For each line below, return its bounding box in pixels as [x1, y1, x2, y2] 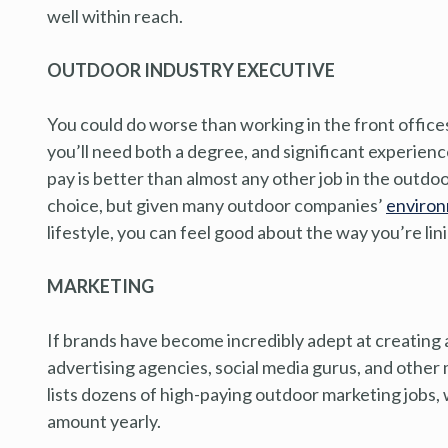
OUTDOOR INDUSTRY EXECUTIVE [47, 58, 335, 81]
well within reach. [47, 4, 183, 27]
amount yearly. [47, 409, 161, 432]
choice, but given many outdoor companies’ [47, 193, 386, 216]
